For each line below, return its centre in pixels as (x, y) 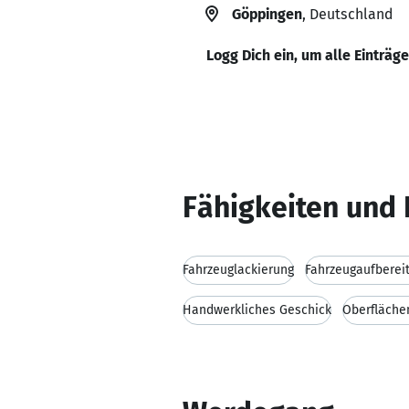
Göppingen (267, 14)
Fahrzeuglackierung (238, 270)
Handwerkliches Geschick (257, 310)
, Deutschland (347, 14)
